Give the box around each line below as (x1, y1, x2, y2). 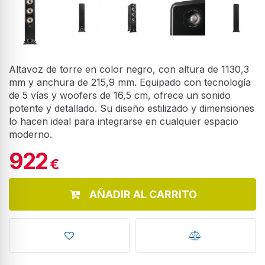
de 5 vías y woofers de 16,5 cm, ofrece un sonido (9, 89, 231, 101)
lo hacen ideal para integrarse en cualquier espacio (9, 115, 238, 127)
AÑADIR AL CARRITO (89, 188, 198, 201)
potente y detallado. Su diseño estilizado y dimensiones (9, 102, 254, 114)
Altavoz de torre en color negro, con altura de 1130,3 (9, 63, 249, 75)
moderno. (9, 128, 52, 140)
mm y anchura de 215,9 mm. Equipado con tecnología (9, 76, 251, 88)
